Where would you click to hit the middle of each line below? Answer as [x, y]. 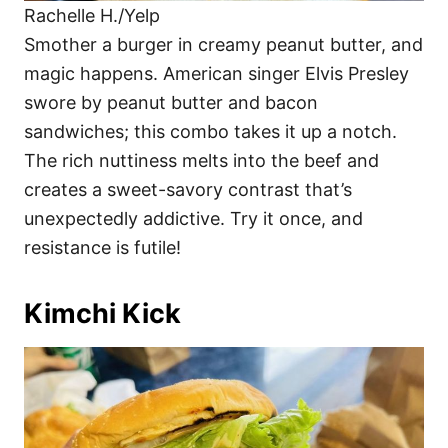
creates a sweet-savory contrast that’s [188, 189]
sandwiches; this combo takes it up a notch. [210, 131]
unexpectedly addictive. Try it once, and [193, 218]
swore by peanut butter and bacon [171, 102]
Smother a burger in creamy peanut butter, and [223, 44]
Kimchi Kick [102, 313]
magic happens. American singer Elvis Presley [216, 73]
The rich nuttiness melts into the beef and [201, 160]
